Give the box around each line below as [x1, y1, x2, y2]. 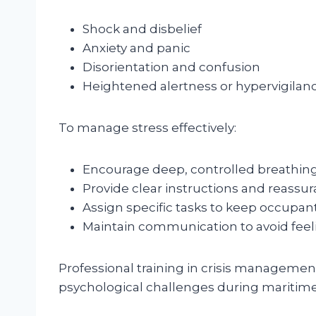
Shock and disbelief [83, 21, 202, 36]
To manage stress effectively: [59, 120, 236, 135]
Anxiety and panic [83, 40, 190, 55]
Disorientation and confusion [83, 59, 260, 74]
